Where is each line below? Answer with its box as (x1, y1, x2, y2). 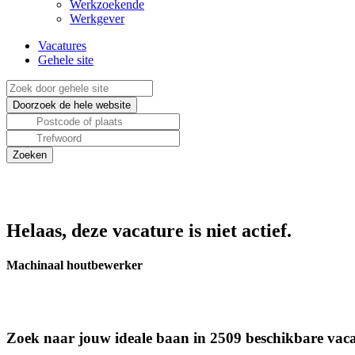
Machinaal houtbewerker (6, 258, 143, 273)
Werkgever (70, 12, 124, 25)
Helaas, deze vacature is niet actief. (6, 220, 292, 241)
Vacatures (38, 39, 86, 52)
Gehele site (38, 53, 94, 67)
